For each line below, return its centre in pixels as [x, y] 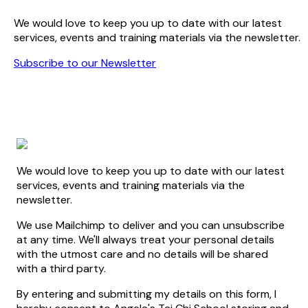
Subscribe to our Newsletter [85, 63]
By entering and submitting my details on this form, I [146, 294]
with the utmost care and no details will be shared [142, 254]
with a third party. [61, 269]
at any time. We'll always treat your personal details [145, 240]
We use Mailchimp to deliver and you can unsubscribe [151, 225]
